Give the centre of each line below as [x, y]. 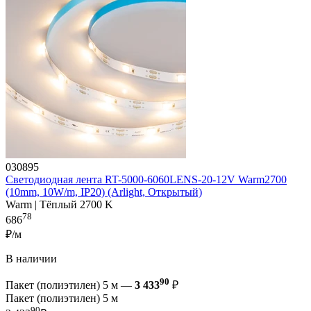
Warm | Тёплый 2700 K [59, 204]
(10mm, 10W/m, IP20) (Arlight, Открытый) [104, 192]
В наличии [31, 259]
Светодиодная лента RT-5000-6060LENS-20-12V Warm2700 [146, 179]
